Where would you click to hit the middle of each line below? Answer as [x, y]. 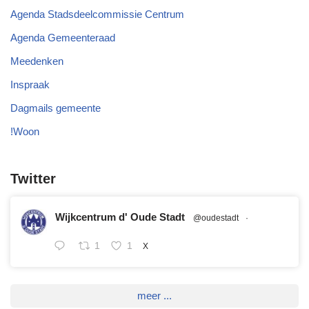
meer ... [154, 296]
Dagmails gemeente [56, 108]
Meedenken [37, 61]
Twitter [33, 179]
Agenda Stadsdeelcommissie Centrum [97, 14]
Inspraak [30, 85]
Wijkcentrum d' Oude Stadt [120, 217]
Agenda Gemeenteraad [63, 38]
